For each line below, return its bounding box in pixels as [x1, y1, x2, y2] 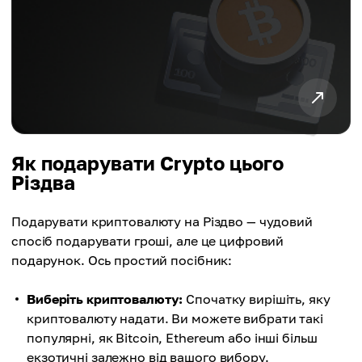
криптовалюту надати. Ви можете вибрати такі [27, 310, 323, 326]
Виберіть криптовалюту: [27, 291, 183, 307]
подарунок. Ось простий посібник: [11, 252, 233, 268]
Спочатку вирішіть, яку [183, 291, 330, 307]
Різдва [11, 170, 75, 194]
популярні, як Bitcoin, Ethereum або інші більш [27, 330, 318, 346]
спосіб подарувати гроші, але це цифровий [11, 233, 284, 249]
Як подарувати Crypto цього [11, 151, 284, 175]
